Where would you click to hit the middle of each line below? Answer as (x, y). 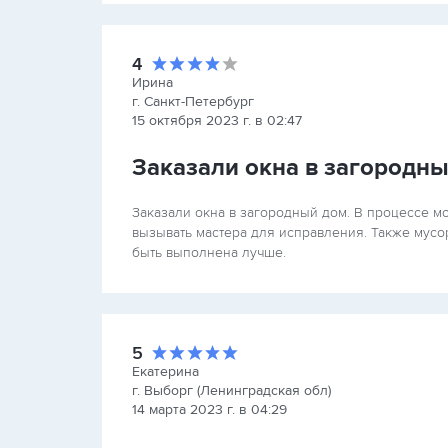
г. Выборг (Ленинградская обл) (231, 390)
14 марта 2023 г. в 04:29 (209, 409)
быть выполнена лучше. (209, 252)
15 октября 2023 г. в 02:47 (217, 120)
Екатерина (165, 371)
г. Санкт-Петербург (193, 101)
